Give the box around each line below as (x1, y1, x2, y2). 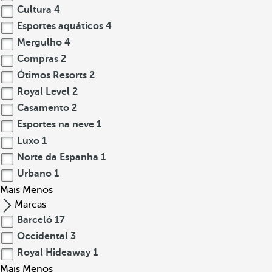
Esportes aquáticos (15, 21, 106, 32)
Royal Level (15, 86, 72, 97)
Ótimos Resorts (15, 70, 89, 81)
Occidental (15, 231, 70, 242)
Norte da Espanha (15, 152, 101, 163)
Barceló (15, 214, 55, 225)
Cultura (15, 4, 54, 15)
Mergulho (15, 37, 64, 48)
